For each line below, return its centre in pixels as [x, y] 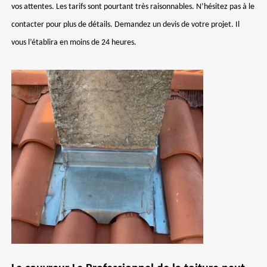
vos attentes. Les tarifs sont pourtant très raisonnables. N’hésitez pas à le [133, 7]
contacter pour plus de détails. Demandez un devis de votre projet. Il [125, 25]
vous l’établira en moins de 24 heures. [74, 43]
